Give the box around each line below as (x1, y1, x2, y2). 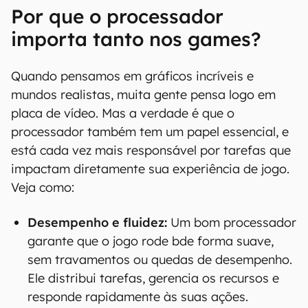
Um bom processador (167, 214, 296, 230)
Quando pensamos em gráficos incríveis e (11, 68, 254, 84)
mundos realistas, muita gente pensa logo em (11, 87, 276, 102)
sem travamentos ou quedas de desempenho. (27, 252, 292, 267)
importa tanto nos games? (11, 27, 261, 51)
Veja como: (11, 179, 74, 195)
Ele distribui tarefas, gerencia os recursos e (27, 270, 279, 286)
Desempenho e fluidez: (27, 214, 167, 230)
